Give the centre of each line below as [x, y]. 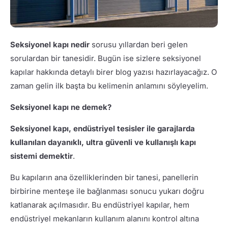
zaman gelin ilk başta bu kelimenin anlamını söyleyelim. [109, 85]
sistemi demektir [41, 156]
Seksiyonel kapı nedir [50, 44]
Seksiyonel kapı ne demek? [61, 107]
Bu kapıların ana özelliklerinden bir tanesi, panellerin [104, 177]
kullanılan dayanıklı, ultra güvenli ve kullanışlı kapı [103, 142]
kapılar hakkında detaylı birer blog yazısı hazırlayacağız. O [113, 72]
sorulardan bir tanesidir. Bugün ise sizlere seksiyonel [105, 58]
